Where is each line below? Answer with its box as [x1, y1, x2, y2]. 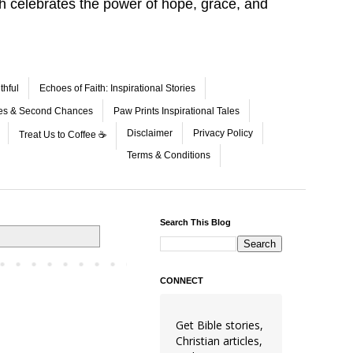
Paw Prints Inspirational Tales [113, 105, 240, 117]
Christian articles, [176, 333, 262, 348]
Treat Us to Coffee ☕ [19, 128, 106, 140]
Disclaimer [127, 127, 173, 139]
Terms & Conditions [127, 150, 210, 162]
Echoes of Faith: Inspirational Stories [39, 83, 195, 95]
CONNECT [160, 275, 203, 285]
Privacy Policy [193, 127, 253, 139]
